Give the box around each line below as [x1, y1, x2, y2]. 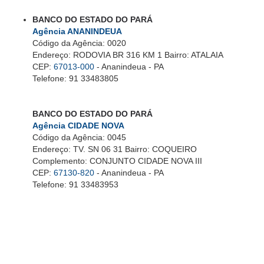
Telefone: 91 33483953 [32, 179, 118, 189]
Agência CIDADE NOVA [32, 120, 124, 130]
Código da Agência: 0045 [32, 132, 126, 142]
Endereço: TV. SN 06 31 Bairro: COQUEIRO [32, 144, 197, 154]
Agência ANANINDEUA [32, 26, 122, 36]
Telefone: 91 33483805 [32, 73, 118, 83]
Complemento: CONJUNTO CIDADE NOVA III [32, 156, 202, 166]
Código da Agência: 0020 [32, 38, 126, 48]
